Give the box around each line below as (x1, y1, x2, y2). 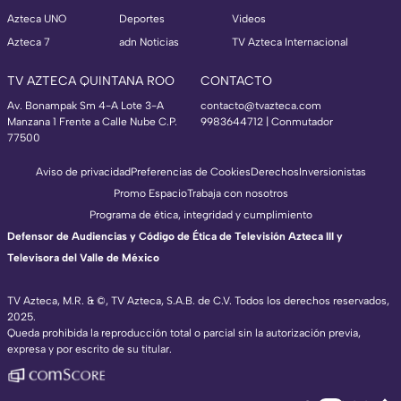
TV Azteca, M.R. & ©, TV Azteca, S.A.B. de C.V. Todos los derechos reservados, (7, 294, 389, 307)
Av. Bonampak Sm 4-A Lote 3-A (7, 98, 164, 112)
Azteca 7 (7, 35, 50, 48)
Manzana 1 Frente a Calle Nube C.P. (7, 115, 177, 128)
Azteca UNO (7, 12, 66, 25)
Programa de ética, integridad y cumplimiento (89, 208, 312, 221)
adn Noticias (119, 35, 179, 48)
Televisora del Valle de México (7, 251, 159, 264)
